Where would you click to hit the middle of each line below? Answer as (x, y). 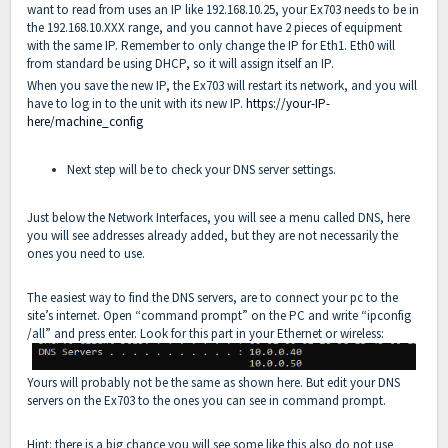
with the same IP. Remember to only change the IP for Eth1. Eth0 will (211, 45)
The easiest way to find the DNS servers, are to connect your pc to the (212, 297)
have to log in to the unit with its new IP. (136, 103)
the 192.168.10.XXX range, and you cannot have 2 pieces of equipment (214, 27)
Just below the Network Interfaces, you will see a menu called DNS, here (218, 217)
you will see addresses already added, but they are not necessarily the (212, 235)
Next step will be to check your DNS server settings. (203, 169)
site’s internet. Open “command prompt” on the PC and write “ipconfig (219, 315)
